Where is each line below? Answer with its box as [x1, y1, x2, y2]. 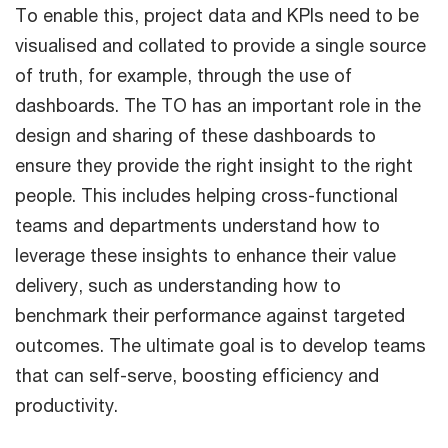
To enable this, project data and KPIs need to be [15, 3, 419, 26]
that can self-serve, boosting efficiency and [15, 363, 379, 386]
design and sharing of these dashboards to [15, 123, 376, 146]
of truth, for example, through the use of [15, 63, 352, 86]
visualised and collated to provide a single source [15, 33, 426, 56]
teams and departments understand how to [15, 213, 380, 236]
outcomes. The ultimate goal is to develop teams [15, 333, 426, 356]
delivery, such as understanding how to [15, 273, 341, 296]
